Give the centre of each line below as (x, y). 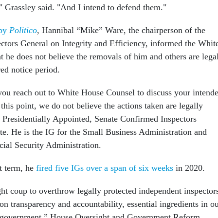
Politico (23, 30)
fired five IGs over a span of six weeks (105, 168)
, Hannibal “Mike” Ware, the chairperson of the (121, 30)
